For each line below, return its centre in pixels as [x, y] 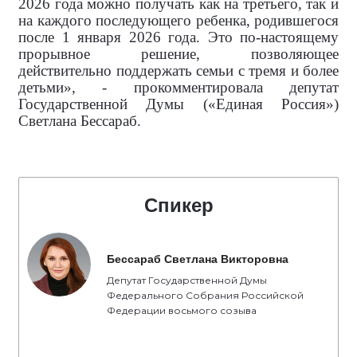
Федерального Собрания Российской [205, 295]
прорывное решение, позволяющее [178, 54]
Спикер [178, 205]
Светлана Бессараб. [80, 121]
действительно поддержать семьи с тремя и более [178, 71]
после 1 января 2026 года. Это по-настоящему [178, 37]
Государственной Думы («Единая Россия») [178, 104]
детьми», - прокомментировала [154, 87]
